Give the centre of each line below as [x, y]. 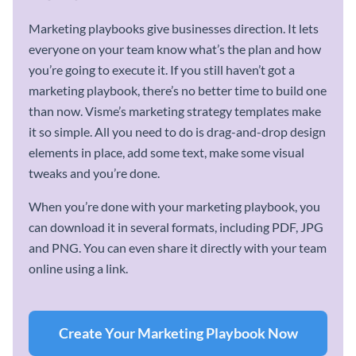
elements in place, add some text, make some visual [166, 153]
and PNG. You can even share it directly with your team [178, 248]
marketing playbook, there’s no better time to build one [178, 91]
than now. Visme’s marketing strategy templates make [175, 111]
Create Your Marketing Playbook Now [178, 333]
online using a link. [78, 269]
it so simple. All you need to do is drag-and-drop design [177, 132]
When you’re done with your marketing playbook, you [174, 207]
